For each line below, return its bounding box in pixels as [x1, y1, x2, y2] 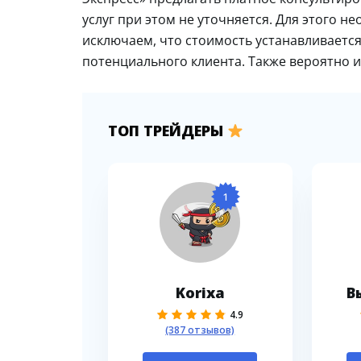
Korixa [175, 282, 225, 302]
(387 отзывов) [165, 322, 235, 337]
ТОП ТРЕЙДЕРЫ [108, 120, 227, 140]
